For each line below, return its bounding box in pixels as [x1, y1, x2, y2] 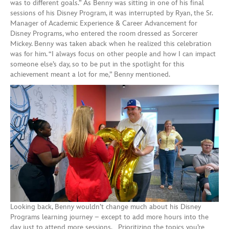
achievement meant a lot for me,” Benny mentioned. [10, 70, 170, 79]
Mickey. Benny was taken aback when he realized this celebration [10, 39, 212, 48]
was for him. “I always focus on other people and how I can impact [10, 49, 216, 58]
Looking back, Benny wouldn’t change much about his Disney [10, 202, 201, 212]
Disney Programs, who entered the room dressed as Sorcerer [10, 29, 198, 38]
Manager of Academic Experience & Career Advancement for [10, 18, 197, 28]
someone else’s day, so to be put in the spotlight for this [10, 59, 185, 68]
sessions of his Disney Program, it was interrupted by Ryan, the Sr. [10, 8, 213, 17]
